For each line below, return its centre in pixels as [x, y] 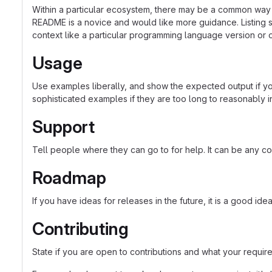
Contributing [80, 229]
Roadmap [69, 178]
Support [63, 127]
